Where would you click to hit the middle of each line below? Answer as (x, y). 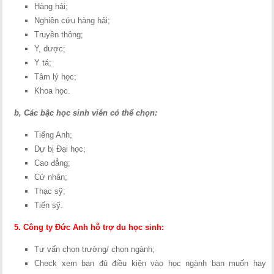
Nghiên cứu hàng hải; (72, 20)
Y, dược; (50, 49)
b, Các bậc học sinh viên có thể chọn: (86, 113)
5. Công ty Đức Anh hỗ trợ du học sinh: (89, 227)
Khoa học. (53, 91)
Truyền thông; (59, 35)
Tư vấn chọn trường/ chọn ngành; (95, 249)
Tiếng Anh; (54, 135)
